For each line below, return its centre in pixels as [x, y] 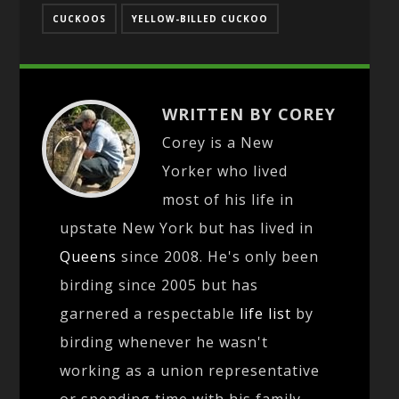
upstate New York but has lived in [187, 228]
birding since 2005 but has [159, 285]
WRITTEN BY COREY [249, 114]
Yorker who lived [225, 171]
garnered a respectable [150, 313]
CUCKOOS [80, 18]
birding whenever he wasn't [164, 342]
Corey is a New [218, 142]
